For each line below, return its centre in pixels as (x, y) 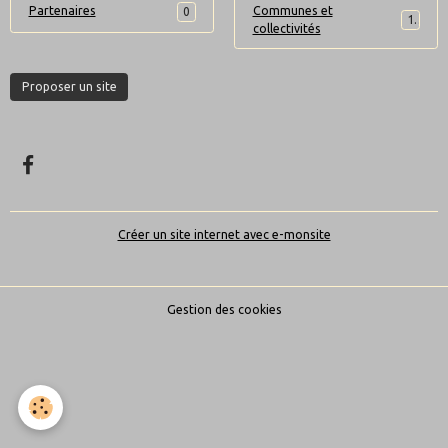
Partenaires (62, 10)
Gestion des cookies (224, 310)
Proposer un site (69, 87)
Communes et (292, 10)
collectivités (286, 28)
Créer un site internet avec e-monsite (224, 235)
